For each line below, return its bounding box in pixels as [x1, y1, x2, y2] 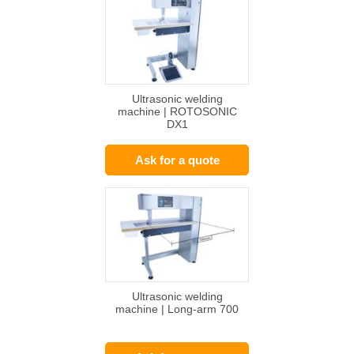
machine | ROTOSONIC [117, 105, 237, 119]
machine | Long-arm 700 [115, 303, 239, 316]
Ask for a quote [134, 153, 220, 168]
